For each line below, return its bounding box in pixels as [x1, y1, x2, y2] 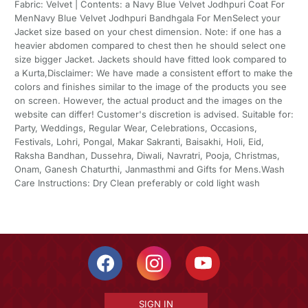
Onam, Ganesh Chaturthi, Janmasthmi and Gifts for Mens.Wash [14, 163, 285, 175]
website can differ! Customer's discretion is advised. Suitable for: [14, 108, 294, 120]
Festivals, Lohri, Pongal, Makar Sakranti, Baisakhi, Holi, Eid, [14, 135, 264, 147]
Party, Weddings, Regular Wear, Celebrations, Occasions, [14, 122, 257, 133]
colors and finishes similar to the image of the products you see [14, 80, 287, 92]
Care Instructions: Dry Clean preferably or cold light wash [14, 177, 260, 188]
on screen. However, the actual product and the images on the [14, 94, 283, 106]
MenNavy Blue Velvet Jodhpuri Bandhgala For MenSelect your [14, 12, 280, 23]
